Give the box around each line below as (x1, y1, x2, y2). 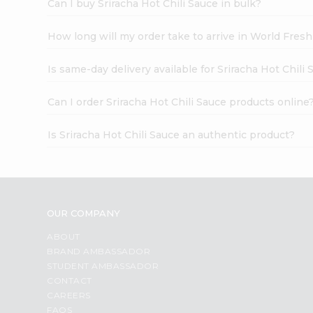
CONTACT (47, 275, 92, 286)
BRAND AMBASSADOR (47, 245, 151, 256)
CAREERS (47, 289, 91, 300)
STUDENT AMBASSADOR (47, 260, 159, 271)
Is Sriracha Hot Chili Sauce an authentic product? (48, 128, 296, 141)
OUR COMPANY (47, 207, 121, 219)
